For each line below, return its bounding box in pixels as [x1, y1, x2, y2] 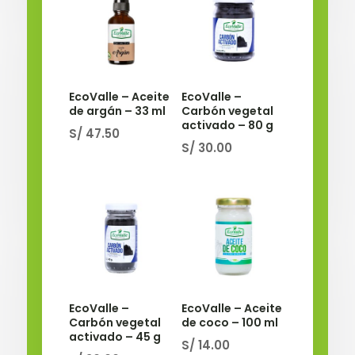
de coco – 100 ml [181, 314, 279, 330]
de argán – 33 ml [68, 103, 166, 120]
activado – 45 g [68, 328, 161, 345]
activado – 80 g [181, 117, 274, 134]
